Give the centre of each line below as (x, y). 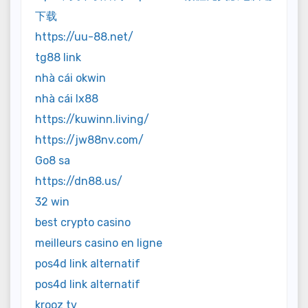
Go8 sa (53, 161)
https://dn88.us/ (79, 181)
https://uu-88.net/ (84, 37)
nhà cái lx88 (67, 99)
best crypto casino (83, 223)
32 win (52, 202)
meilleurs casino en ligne (99, 243)
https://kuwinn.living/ (92, 120)
